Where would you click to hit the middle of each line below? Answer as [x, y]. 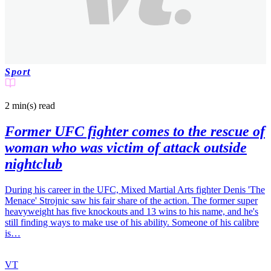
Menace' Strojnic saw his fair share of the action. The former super [131, 200]
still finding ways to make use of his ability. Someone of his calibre [132, 222]
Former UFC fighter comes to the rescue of [135, 131]
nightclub [34, 164]
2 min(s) [21, 105]
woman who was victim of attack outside [126, 147]
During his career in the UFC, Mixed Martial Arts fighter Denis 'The [135, 189]
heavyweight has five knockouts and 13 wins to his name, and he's [132, 211]
